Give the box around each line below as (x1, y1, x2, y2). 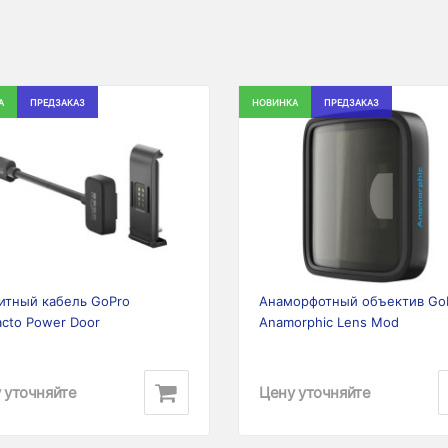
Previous (247, 188, 330, 212)
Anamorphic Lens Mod (259, 314, 399, 330)
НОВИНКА (252, 97, 298, 108)
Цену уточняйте (259, 382, 371, 402)
